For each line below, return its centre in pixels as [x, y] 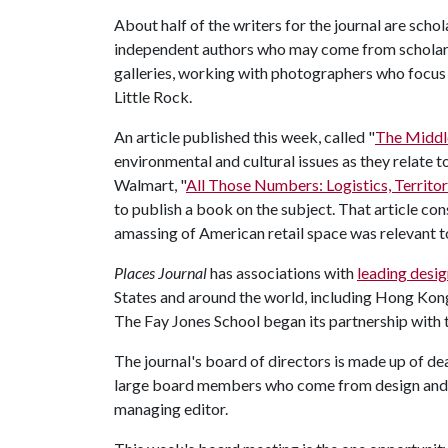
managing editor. [171, 408]
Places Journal [162, 272]
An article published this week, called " [244, 136]
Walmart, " [150, 184]
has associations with [283, 272]
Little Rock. [153, 96]
